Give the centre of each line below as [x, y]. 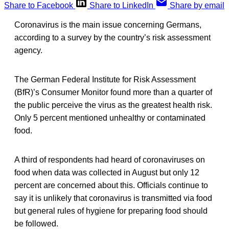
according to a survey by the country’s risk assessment [112, 37]
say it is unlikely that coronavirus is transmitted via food [113, 198]
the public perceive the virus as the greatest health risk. [113, 105]
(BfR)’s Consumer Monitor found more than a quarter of [113, 92]
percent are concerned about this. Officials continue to [111, 185]
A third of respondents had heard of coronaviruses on [110, 159]
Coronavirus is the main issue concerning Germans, [108, 25]
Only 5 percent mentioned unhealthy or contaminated [110, 118]
